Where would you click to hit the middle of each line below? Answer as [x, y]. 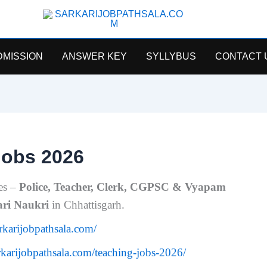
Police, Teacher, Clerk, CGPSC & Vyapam [122, 187]
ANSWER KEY [94, 56]
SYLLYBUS [171, 56]
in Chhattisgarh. [87, 205]
